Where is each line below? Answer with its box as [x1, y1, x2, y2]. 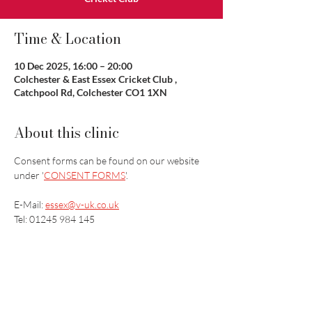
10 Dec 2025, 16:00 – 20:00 [14, 60, 132, 72]
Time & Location [14, 28, 121, 49]
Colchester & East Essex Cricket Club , [14, 73, 177, 85]
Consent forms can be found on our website [14, 155, 201, 166]
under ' [14, 169, 44, 181]
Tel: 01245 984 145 [14, 213, 95, 225]
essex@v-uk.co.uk [45, 198, 119, 210]
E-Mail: [14, 198, 45, 210]
